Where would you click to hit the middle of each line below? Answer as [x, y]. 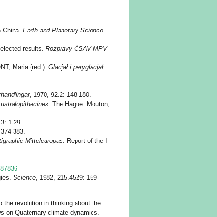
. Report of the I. [86, 141]
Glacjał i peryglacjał [76, 67]
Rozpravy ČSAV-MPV [76, 49]
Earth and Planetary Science [63, 30]
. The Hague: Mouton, [79, 104]
